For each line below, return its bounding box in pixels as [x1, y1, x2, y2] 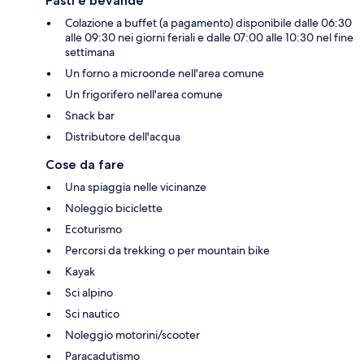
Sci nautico [65, 306, 119, 322]
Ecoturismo [65, 222, 122, 237]
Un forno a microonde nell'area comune [65, 66, 264, 81]
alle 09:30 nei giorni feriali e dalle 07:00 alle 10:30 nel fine [65, 30, 353, 45]
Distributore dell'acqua [65, 129, 180, 145]
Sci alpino [65, 285, 113, 301]
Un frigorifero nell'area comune [65, 87, 223, 102]
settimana [65, 45, 115, 60]
